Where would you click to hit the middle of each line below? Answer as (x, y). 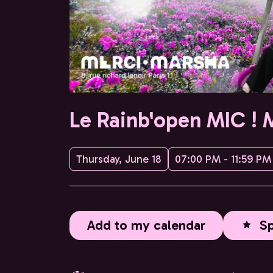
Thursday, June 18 (119, 159)
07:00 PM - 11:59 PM (223, 159)
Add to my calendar (146, 225)
